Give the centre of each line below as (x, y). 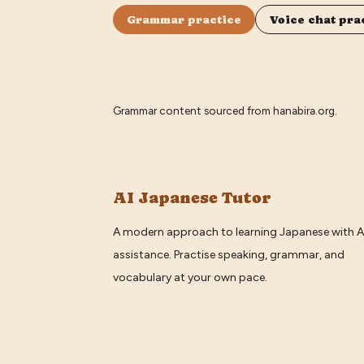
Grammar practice (184, 19)
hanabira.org (304, 110)
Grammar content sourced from (192, 110)
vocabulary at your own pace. (191, 277)
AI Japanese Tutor (193, 197)
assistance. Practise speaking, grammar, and (229, 254)
